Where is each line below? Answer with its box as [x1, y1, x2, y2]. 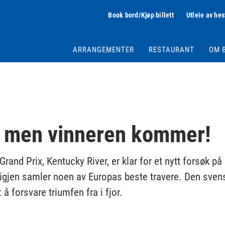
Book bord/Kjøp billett [108, 11, 174, 19]
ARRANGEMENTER [73, 45, 134, 54]
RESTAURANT [149, 45, 194, 54]
